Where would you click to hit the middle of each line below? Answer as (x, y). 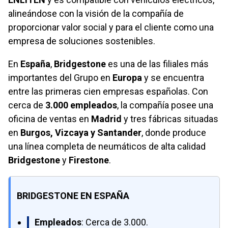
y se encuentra (173, 78)
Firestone (89, 160)
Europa (127, 78)
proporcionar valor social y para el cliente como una (111, 27)
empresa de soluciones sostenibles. (82, 41)
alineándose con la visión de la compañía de (96, 14)
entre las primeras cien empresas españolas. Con (108, 92)
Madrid (106, 119)
